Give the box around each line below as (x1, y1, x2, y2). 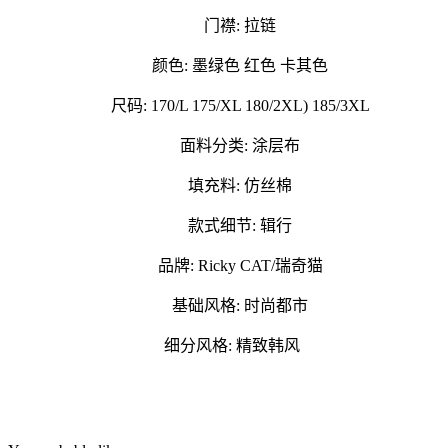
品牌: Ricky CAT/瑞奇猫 (125, 257, 323, 275)
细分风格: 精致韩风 (132, 337, 316, 355)
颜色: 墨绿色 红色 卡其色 (120, 57, 328, 75)
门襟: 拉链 (172, 17, 276, 35)
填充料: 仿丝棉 (156, 177, 292, 195)
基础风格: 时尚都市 (140, 297, 308, 315)
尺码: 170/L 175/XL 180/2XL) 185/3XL (78, 97, 370, 115)
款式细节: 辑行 (156, 217, 292, 235)
